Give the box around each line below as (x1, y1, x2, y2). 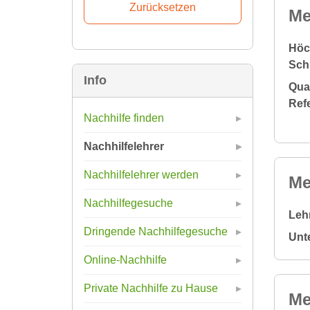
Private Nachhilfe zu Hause (84, 282, 218, 294)
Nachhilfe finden (84, 111, 164, 124)
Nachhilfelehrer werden (84, 168, 199, 181)
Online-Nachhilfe (84, 253, 167, 266)
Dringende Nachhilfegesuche (84, 225, 228, 237)
